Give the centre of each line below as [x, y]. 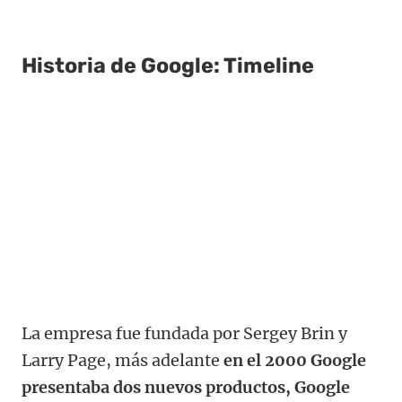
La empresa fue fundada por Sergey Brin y [184, 333]
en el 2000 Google [295, 360]
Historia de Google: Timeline [168, 65]
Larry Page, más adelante [122, 360]
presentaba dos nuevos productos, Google [186, 387]
